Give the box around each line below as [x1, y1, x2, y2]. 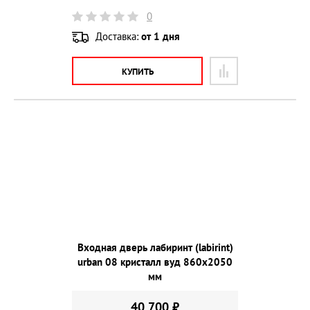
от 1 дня [141, 29, 180, 43]
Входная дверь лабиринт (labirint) [77, 240, 233, 254]
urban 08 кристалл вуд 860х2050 [77, 255, 232, 268]
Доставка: [95, 29, 141, 43]
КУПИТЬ [121, 65, 154, 77]
